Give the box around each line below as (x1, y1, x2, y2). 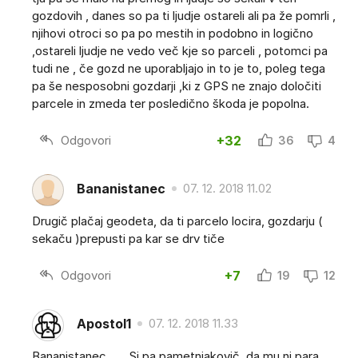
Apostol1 (77, 315, 131, 332)
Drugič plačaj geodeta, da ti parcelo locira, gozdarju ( (32, 213, 323, 229)
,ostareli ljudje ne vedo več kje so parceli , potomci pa (32, 43, 328, 59)
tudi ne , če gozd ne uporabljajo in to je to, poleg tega (32, 61, 325, 77)
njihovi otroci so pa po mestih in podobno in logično (32, 26, 313, 42)
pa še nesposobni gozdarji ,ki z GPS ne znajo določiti (32, 78, 321, 94)
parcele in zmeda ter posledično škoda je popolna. (32, 96, 309, 112)
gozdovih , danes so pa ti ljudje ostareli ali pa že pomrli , (32, 8, 336, 24)
